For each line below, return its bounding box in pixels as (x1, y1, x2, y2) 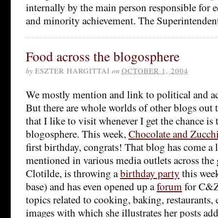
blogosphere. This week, (26, 126, 128, 141)
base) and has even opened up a (26, 179, 157, 193)
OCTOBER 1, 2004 (122, 65, 188, 75)
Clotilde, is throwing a (26, 165, 120, 180)
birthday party (120, 165, 180, 180)
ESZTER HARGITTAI (35, 65, 110, 75)
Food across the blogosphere (26, 47, 180, 65)
